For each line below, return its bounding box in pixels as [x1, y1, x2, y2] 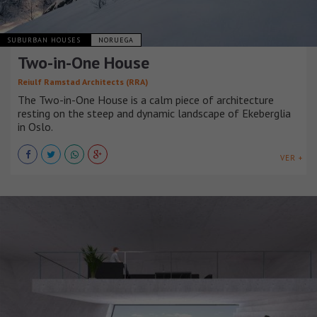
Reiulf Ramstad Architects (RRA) [18, 76, 148, 87]
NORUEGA [98, 35, 134, 45]
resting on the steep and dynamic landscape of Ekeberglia [18, 105, 291, 120]
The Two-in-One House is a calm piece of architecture [18, 92, 274, 107]
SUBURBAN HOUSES [7, 35, 83, 45]
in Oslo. [18, 119, 53, 134]
